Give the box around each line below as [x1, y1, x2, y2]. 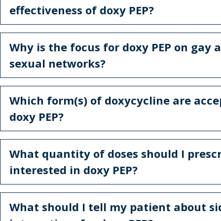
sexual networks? [9, 56, 106, 71]
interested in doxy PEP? [9, 162, 138, 177]
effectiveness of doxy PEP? [9, 2, 154, 17]
